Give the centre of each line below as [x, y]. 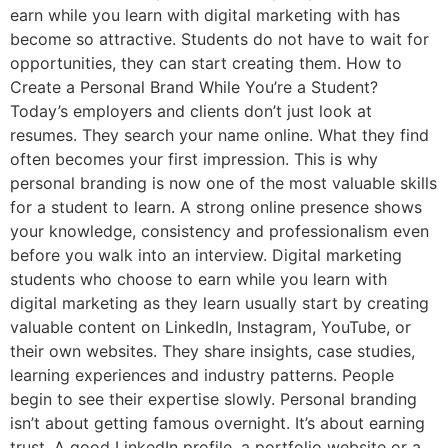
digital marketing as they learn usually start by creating [219, 302]
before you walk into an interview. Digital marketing [206, 254]
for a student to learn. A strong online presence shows [216, 206]
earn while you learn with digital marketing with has [205, 14]
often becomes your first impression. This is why [194, 158]
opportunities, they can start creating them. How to [206, 62]
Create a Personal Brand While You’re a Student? [194, 86]
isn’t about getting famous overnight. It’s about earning [217, 422]
